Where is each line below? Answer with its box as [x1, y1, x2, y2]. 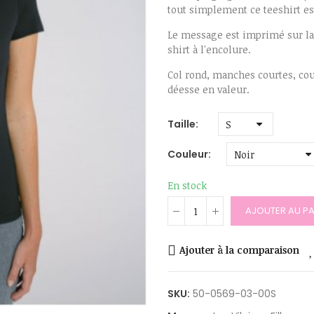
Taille [168, 117, 196, 132]
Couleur [168, 147, 208, 162]
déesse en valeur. [168, 83, 250, 97]
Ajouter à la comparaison [179, 243, 299, 257]
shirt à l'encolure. [168, 43, 251, 57]
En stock [168, 179, 207, 193]
